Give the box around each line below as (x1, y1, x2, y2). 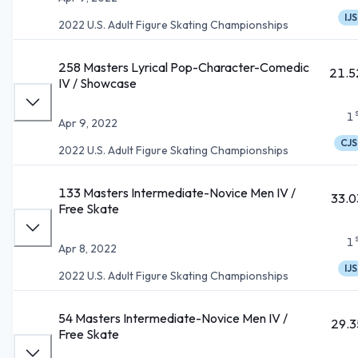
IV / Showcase (58, 74, 137, 91)
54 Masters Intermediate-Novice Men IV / (58, 309, 288, 326)
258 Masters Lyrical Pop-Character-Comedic (58, 58, 309, 75)
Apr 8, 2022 (58, 241, 117, 256)
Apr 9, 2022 (58, 115, 117, 130)
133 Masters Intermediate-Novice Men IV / (58, 184, 296, 201)
